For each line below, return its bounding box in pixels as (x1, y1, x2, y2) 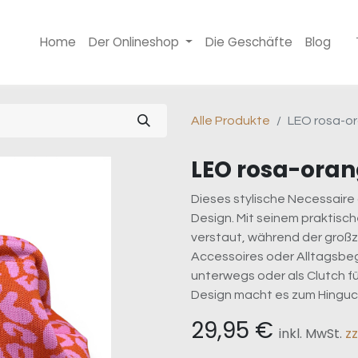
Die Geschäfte (205, 34, 293, 50)
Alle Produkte (191, 114, 270, 127)
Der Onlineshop (89, 34, 180, 50)
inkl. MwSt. (279, 324, 345, 343)
